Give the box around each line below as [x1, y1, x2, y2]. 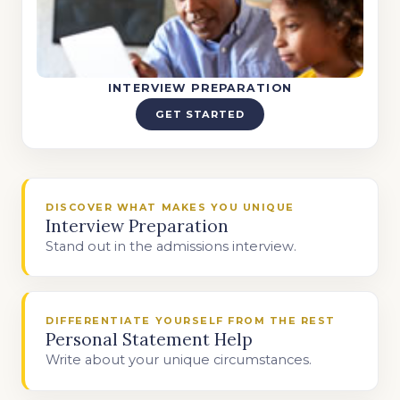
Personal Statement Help [46, 329, 254, 350]
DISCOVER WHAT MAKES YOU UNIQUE [46, 200, 295, 213]
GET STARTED [155, 107, 245, 121]
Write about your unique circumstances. [46, 352, 312, 368]
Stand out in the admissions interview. [46, 237, 297, 254]
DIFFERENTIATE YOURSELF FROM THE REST [46, 314, 337, 327]
